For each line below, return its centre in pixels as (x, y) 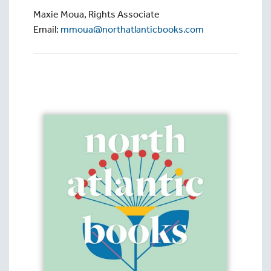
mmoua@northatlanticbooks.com (132, 29)
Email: (47, 29)
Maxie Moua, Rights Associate (96, 14)
